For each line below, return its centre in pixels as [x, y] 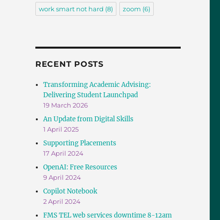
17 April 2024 [64, 153]
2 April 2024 [62, 202]
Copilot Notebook [70, 192]
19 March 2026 [66, 105]
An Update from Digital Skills [89, 119]
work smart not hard [71, 9]
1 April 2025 [61, 129]
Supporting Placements [80, 143]
